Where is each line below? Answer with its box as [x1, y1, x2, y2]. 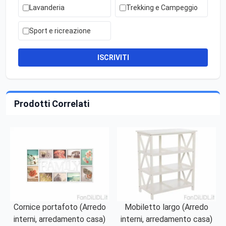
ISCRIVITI [97, 53, 129, 62]
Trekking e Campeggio [126, 4, 198, 12]
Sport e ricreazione [29, 27, 91, 35]
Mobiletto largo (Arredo [125, 202, 208, 212]
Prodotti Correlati [14, 98, 89, 109]
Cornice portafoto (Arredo [13, 202, 106, 212]
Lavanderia [29, 4, 65, 12]
